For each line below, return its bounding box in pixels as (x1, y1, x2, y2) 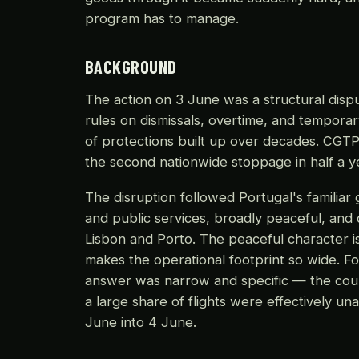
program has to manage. (85, 10, 239, 26)
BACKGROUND (85, 56, 177, 77)
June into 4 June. (85, 314, 196, 330)
